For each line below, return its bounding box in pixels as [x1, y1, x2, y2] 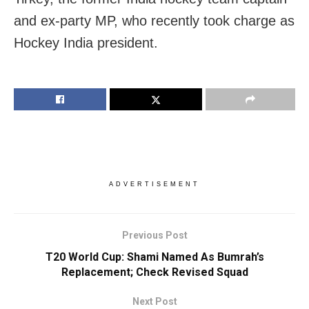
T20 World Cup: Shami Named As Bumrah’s [45, 250, 264, 263]
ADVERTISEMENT [109, 180, 200, 188]
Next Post [132, 295, 177, 307]
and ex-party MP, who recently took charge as [14, 12, 295, 28]
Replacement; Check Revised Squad [61, 265, 248, 279]
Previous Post [121, 229, 188, 241]
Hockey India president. [14, 34, 158, 50]
